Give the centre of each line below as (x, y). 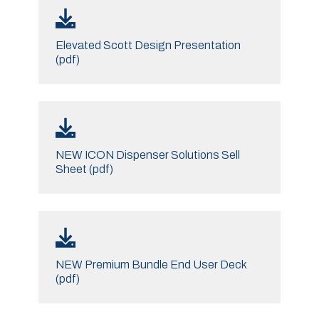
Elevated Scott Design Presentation (148, 45)
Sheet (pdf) (84, 169)
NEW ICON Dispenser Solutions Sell (147, 155)
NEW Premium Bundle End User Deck (151, 264)
